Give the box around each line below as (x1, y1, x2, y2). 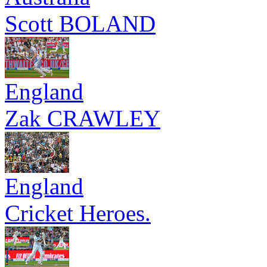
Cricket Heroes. (5, 200, 151, 226)
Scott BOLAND (5, 11, 156, 36)
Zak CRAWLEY (5, 105, 160, 131)
